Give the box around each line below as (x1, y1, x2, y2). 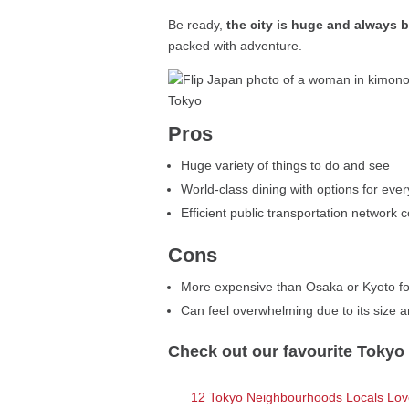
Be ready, (168, 17, 227, 33)
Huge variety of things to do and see (181, 158, 391, 173)
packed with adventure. (168, 38, 303, 54)
